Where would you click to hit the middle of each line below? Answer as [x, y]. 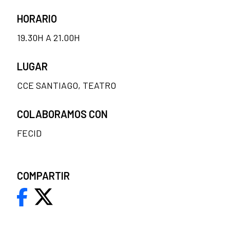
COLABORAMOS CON [62, 114]
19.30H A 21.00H [49, 37]
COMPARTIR [43, 175]
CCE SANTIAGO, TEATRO [66, 85]
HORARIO [37, 18]
